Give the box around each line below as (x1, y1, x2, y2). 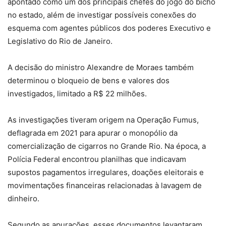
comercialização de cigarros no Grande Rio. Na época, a (8, 141, 206, 151)
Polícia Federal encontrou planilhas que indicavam (8, 154, 186, 164)
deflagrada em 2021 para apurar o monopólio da (8, 128, 178, 138)
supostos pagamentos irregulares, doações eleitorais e (8, 167, 204, 177)
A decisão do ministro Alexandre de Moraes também (8, 62, 194, 72)
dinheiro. (8, 193, 39, 203)
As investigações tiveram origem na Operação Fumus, (8, 115, 199, 125)
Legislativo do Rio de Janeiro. (8, 36, 112, 46)
